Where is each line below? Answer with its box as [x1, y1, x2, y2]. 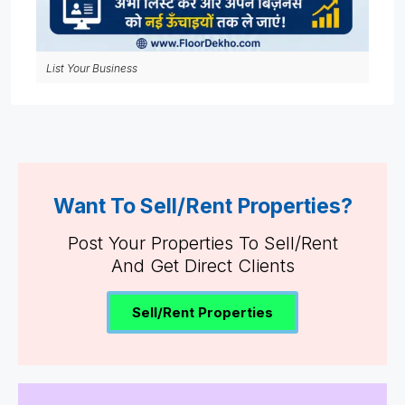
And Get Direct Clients [110, 255, 295, 277]
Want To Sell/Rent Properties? [52, 193, 353, 219]
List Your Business [46, 61, 137, 75]
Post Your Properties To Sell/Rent [67, 232, 338, 254]
